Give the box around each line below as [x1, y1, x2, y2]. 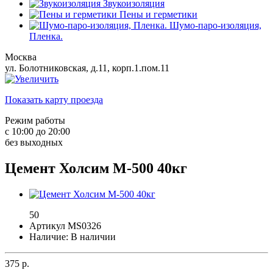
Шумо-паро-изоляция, [169, 20, 261, 31]
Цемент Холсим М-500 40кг [5, 160, 187, 177]
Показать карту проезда [5, 94, 103, 105]
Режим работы [5, 115, 65, 126]
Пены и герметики [119, 9, 197, 20]
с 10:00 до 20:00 [5, 126, 70, 137]
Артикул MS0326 [29, 221, 101, 232]
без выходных [5, 137, 63, 148]
